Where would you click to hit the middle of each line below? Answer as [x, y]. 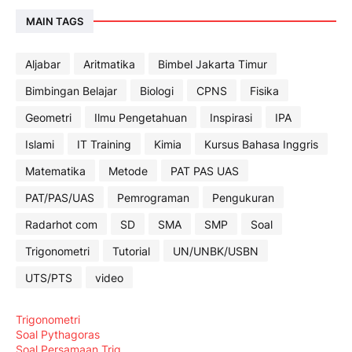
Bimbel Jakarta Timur [213, 64]
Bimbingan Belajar [71, 90]
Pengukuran [243, 197]
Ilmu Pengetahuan [141, 117]
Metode [128, 170]
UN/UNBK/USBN [216, 251]
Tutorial [131, 251]
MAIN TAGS [55, 21]
